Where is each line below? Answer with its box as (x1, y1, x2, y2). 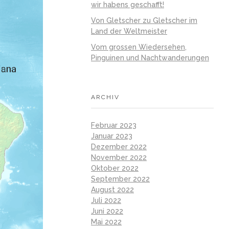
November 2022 (91, 153, 147, 162)
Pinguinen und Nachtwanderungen (91, 53, 209, 62)
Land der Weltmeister (91, 27, 167, 35)
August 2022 (91, 185, 134, 194)
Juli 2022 (91, 196, 121, 204)
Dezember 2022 (91, 142, 147, 151)
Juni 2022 (91, 207, 123, 215)
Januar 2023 (91, 131, 132, 140)
